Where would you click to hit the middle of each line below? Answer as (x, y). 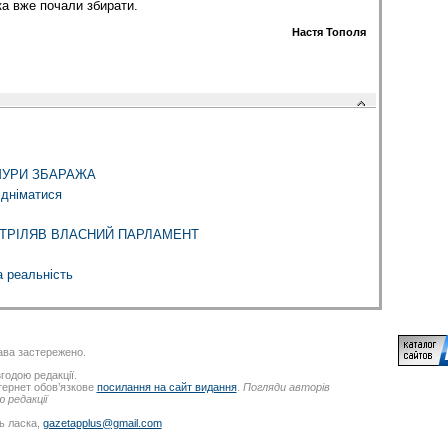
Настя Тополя (328, 31)
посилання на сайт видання (166, 387)
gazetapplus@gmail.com (102, 422)
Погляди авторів (286, 387)
